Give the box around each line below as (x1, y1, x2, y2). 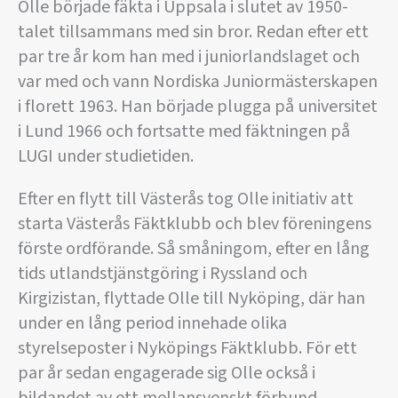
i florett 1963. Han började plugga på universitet (18, 94, 378, 120)
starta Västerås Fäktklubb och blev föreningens (18, 211, 371, 237)
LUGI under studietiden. (18, 144, 197, 170)
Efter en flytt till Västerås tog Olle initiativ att (18, 187, 354, 212)
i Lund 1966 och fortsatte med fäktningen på (18, 119, 350, 145)
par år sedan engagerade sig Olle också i (18, 361, 315, 386)
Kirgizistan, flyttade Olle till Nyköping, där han (18, 286, 365, 312)
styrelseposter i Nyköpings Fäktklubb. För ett (18, 336, 357, 362)
